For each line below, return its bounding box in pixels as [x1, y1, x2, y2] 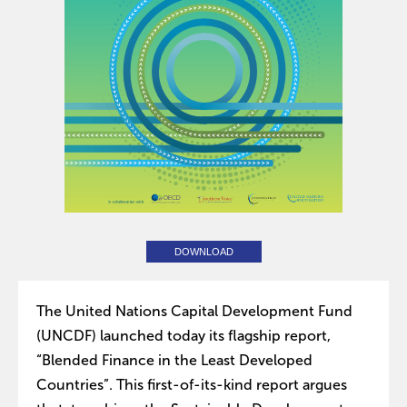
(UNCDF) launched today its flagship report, [36, 327, 331, 343]
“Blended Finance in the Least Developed [36, 352, 313, 368]
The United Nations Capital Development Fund [36, 303, 352, 319]
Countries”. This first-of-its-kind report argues [36, 376, 347, 392]
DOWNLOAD [174, 245, 233, 257]
